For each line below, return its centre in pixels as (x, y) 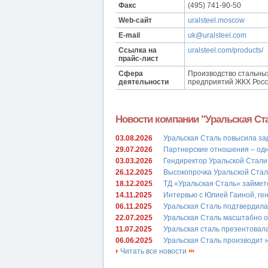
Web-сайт (135, 21)
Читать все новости (153, 252)
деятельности (144, 82)
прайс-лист (138, 59)
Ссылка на (138, 51)
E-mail (129, 36)
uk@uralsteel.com (217, 36)
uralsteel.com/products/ (226, 51)
